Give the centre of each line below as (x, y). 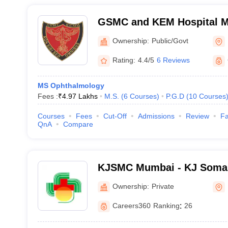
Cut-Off (115, 116)
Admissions (156, 116)
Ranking (166, 206)
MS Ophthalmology (71, 85)
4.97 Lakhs (80, 96)
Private (163, 186)
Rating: (124, 60)
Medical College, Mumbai (159, 35)
